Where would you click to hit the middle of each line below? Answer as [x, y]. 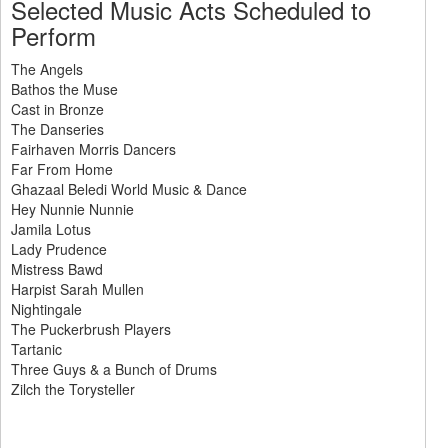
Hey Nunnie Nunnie [72, 209]
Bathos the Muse [64, 89]
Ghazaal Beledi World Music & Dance [129, 189]
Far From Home [62, 169]
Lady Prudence [59, 249]
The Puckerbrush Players [91, 329]
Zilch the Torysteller [73, 389]
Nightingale [46, 309]
